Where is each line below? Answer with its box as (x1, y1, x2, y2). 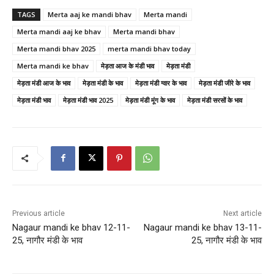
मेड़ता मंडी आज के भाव (17, 78, 70, 87)
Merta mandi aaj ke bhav (17, 26, 101, 36)
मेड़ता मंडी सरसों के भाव (187, 95, 242, 105)
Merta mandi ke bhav (17, 61, 89, 70)
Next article (223, 209, 262, 218)
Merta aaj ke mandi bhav (48, 9, 131, 19)
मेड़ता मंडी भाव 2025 (63, 95, 113, 105)
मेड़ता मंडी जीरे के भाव (199, 78, 250, 87)
